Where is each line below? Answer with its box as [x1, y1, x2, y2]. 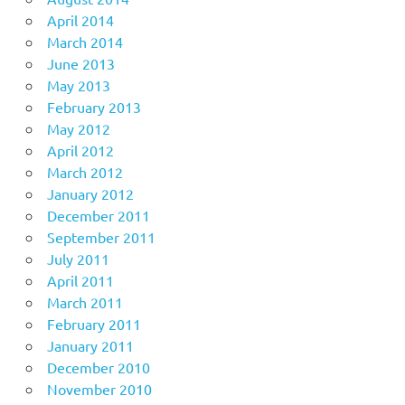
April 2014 [46, 11, 114, 29]
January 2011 [46, 336, 134, 354]
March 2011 [46, 293, 123, 311]
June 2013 [46, 54, 115, 72]
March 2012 [46, 163, 123, 181]
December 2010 [46, 358, 150, 376]
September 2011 [46, 228, 155, 246]
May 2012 [46, 119, 110, 137]
